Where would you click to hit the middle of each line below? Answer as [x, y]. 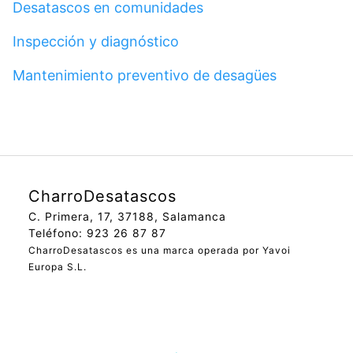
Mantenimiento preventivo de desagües [145, 75]
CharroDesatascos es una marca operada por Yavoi [160, 250]
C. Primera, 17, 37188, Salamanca [127, 216]
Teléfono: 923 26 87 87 [97, 233]
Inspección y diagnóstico [96, 41]
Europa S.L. [58, 267]
